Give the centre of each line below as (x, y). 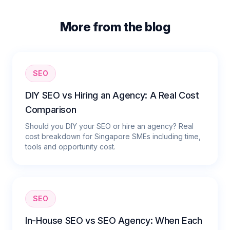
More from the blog (115, 27)
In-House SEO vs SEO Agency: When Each (114, 220)
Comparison (51, 109)
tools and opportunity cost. (70, 146)
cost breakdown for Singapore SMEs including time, (113, 136)
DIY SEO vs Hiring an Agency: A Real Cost (112, 95)
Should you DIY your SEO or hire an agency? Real (109, 126)
